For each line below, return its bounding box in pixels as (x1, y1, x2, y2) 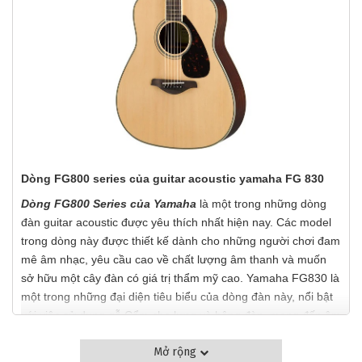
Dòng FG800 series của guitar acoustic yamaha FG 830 (21, 172, 324, 185)
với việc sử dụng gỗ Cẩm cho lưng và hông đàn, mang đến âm (21, 309, 341, 322)
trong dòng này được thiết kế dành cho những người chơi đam (21, 234, 340, 247)
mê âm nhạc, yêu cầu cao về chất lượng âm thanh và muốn (21, 253, 326, 266)
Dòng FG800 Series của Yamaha (21, 197, 196, 210)
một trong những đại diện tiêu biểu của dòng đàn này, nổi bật (21, 290, 333, 303)
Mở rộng (154, 345, 200, 359)
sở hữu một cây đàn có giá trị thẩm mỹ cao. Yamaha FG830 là (21, 271, 339, 284)
